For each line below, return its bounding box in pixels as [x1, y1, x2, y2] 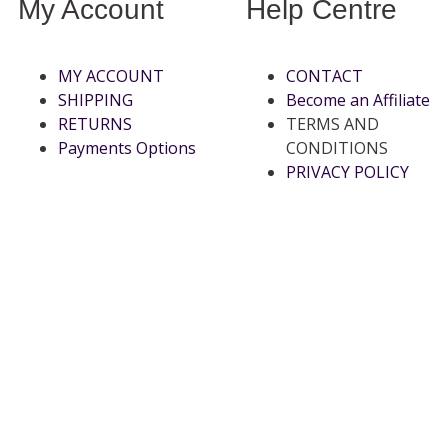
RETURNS [58, 112, 132, 135]
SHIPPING [58, 88, 133, 111]
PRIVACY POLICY [286, 160, 409, 183]
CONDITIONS [286, 136, 388, 159]
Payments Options [58, 136, 196, 159]
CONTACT [286, 64, 363, 87]
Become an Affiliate [286, 88, 430, 111]
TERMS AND [286, 112, 379, 135]
